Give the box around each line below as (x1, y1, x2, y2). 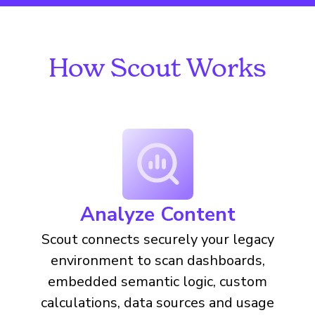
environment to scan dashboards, (50, 251, 265, 270)
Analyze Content (79, 201, 236, 228)
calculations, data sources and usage (41, 293, 274, 312)
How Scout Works (49, 52, 266, 83)
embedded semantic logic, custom (48, 272, 267, 291)
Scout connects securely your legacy (41, 230, 274, 249)
